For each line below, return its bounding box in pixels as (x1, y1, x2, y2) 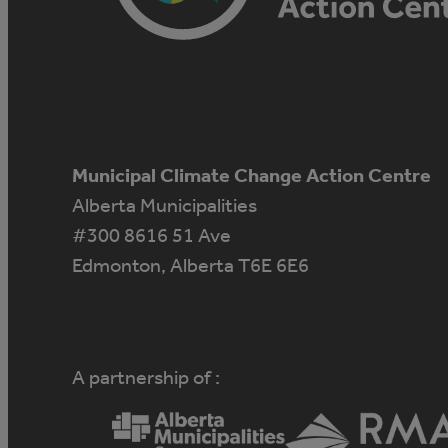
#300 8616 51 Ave (72, 223, 231, 247)
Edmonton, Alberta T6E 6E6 (72, 253, 309, 277)
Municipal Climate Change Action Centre (72, 163, 431, 187)
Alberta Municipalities (72, 193, 257, 217)
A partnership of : (72, 365, 220, 389)
